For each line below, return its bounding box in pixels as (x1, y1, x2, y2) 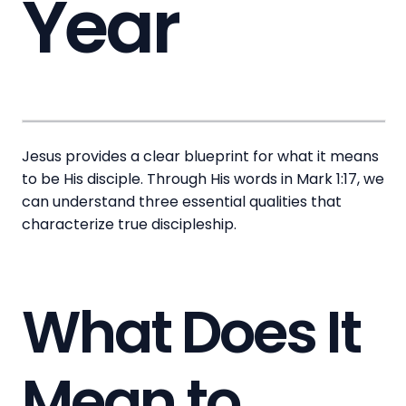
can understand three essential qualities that (22, 191, 342, 213)
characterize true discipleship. (22, 214, 237, 236)
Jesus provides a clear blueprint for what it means (22, 146, 379, 168)
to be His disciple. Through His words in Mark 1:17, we (22, 169, 384, 190)
